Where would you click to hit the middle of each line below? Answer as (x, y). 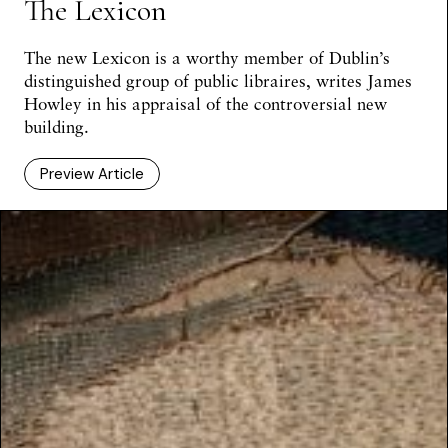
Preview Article (92, 174)
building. (56, 127)
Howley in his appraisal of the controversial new (205, 104)
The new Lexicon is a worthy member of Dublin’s (207, 58)
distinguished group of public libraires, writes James (218, 81)
